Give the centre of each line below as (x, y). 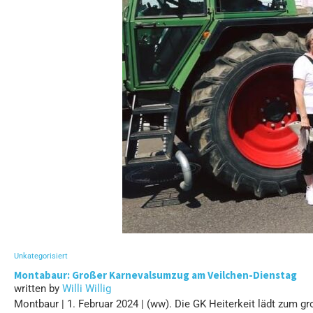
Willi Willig (87, 288)
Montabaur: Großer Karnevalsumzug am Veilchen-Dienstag (155, 275)
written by (38, 288)
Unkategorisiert (41, 256)
